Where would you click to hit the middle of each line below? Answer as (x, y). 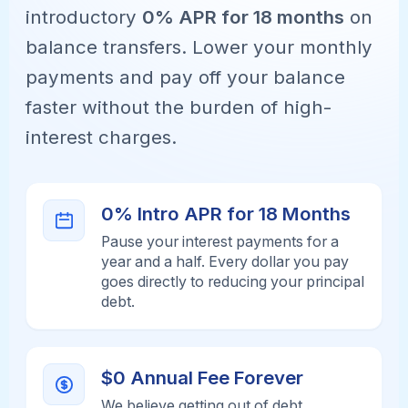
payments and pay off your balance (186, 77)
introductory (84, 17)
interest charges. (102, 138)
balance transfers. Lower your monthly (199, 47)
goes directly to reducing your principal (233, 281)
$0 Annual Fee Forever (203, 378)
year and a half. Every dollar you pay (225, 261)
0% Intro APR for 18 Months (226, 214)
